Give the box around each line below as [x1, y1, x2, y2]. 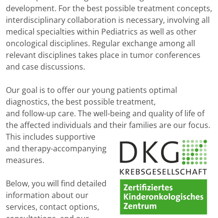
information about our [6, 190, 89, 201]
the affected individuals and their [6, 120, 129, 131]
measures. [6, 155, 44, 166]
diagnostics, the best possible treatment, [6, 96, 156, 108]
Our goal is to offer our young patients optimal [6, 85, 177, 96]
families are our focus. [129, 120, 210, 131]
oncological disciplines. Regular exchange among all [6, 38, 195, 49]
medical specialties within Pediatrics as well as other [6, 26, 197, 37]
